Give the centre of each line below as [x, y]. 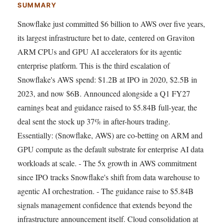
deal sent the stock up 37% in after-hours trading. [94, 121]
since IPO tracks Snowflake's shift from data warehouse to [109, 177]
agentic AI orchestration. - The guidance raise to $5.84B [106, 191]
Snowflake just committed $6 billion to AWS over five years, [111, 23]
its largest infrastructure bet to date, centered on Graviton [106, 37]
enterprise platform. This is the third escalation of [94, 65]
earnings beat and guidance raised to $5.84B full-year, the [107, 107]
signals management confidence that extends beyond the [105, 205]
